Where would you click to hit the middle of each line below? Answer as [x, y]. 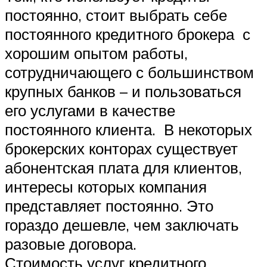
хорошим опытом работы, [96, 53]
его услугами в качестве [90, 111]
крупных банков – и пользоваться [123, 91]
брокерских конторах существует [121, 149]
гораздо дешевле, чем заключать [122, 225]
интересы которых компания [106, 187]
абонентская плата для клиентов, [123, 168]
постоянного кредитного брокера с [128, 34]
